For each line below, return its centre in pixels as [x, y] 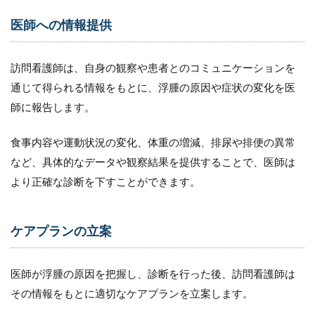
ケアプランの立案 [61, 231]
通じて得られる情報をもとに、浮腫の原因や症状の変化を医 [153, 88]
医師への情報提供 [61, 25]
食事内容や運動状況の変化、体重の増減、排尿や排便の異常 [153, 142]
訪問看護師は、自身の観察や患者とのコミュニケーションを [153, 68]
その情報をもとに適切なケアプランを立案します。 [132, 294]
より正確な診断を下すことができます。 [105, 182]
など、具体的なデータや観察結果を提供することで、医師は [153, 162]
